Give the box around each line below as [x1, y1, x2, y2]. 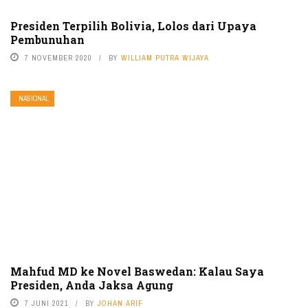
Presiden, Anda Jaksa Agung [10, 277, 173, 292]
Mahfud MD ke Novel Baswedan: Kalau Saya [10, 263, 264, 278]
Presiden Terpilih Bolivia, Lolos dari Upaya [10, 18, 256, 33]
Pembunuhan [10, 32, 85, 47]
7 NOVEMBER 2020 [25, 52, 92, 63]
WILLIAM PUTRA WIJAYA [121, 52, 209, 63]
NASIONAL [19, 93, 49, 103]
